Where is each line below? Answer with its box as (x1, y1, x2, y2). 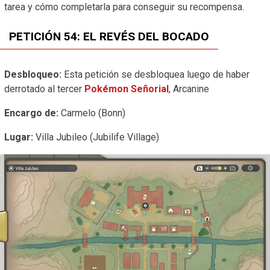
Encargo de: (4, 107, 58, 119)
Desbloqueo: (4, 69, 64, 81)
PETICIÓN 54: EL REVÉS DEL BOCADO (9, 30, 209, 44)
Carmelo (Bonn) (58, 107, 125, 119)
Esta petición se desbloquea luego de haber (64, 69, 250, 81)
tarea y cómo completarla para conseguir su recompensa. (4, 1, 244, 13)
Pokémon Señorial (84, 83, 169, 95)
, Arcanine (169, 83, 209, 95)
